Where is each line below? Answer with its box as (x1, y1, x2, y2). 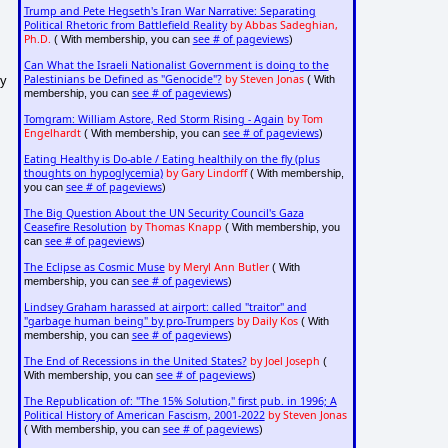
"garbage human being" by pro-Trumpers (23, 314, 234, 329)
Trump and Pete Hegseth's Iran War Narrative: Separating (23, 4, 316, 19)
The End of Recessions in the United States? (23, 354, 247, 369)
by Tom (286, 112, 323, 127)
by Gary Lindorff (165, 166, 247, 181)
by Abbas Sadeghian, (229, 18, 338, 33)
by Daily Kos (236, 314, 298, 329)
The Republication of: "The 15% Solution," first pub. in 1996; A (23, 394, 337, 409)
